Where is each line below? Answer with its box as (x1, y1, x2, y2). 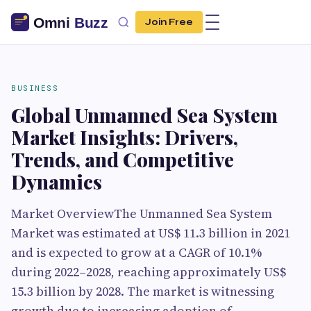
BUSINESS (11, 83, 58, 93)
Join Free (145, 17, 193, 28)
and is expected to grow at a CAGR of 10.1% (11, 244, 262, 261)
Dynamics (11, 169, 102, 194)
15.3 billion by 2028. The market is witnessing (11, 283, 274, 300)
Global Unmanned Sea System (11, 102, 278, 128)
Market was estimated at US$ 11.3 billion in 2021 (11, 224, 290, 242)
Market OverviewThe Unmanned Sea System (11, 205, 272, 222)
